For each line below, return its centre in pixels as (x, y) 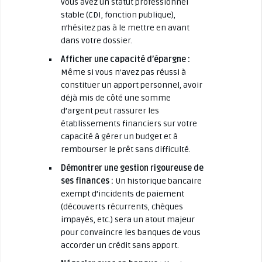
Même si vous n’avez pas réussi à (123, 72)
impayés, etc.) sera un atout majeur (127, 219)
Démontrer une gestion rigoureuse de (132, 168)
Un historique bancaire (157, 181)
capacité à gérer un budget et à (119, 136)
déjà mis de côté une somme (116, 98)
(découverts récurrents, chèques (122, 206)
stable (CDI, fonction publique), (118, 15)
